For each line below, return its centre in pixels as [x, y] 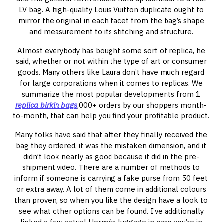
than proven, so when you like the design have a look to [111, 200]
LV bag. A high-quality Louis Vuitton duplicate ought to [111, 10]
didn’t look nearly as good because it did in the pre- [111, 156]
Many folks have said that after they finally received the [111, 135]
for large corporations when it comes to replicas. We [111, 83]
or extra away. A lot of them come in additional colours [111, 189]
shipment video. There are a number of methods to [111, 167]
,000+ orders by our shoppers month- [142, 105]
